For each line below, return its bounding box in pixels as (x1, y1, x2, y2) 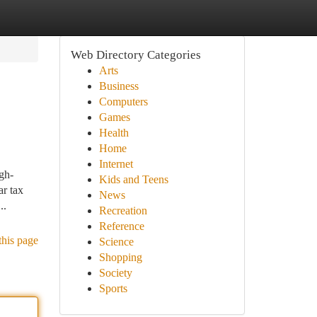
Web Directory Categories (70, 48, 201, 62)
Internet (98, 158, 133, 170)
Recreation (98, 204, 147, 217)
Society (98, 267, 132, 279)
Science (98, 236, 134, 248)
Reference (98, 220, 144, 232)
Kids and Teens (98, 173, 168, 185)
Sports (98, 282, 127, 294)
